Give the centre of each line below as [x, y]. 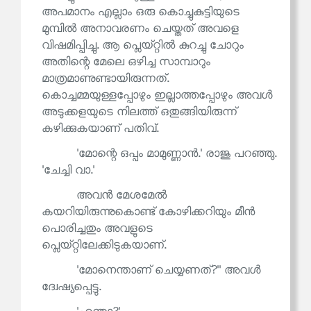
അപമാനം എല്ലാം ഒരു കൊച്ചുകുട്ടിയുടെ [141, 12]
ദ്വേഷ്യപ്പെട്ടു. [71, 287]
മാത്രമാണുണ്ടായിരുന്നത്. [105, 79]
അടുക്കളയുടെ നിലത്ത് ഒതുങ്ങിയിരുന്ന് [139, 112]
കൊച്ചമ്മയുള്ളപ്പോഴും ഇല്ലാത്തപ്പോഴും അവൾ [157, 96]
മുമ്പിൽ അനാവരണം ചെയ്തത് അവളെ [140, 29]
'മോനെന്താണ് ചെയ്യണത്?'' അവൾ [169, 271]
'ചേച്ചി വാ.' [68, 171]
